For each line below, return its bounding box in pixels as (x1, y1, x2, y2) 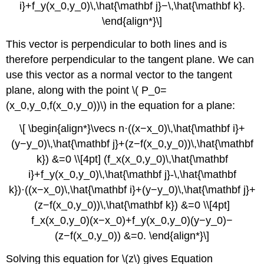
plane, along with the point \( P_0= (6, 84, 167, 97)
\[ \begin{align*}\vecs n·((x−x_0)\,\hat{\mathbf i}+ (19, 122, 245, 134)
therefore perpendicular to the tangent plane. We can (6, 54, 255, 66)
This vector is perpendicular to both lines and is (6, 38, 227, 51)
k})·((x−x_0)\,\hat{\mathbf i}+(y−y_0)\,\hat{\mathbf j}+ (8, 183, 256, 196)
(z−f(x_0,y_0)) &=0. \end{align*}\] (55, 229, 209, 242)
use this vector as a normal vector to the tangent (6, 69, 233, 81)
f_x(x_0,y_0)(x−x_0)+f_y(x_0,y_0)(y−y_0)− (31, 214, 233, 226)
